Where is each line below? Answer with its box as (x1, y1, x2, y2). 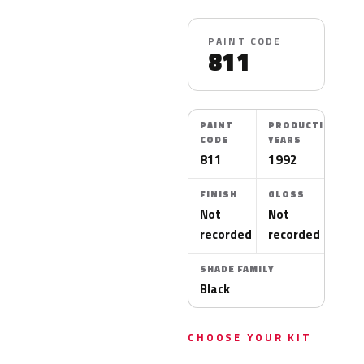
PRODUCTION (268, 119, 340, 132)
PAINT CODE (208, 33, 282, 49)
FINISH (200, 188, 237, 201)
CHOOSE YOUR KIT (188, 329, 312, 345)
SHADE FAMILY (200, 262, 274, 275)
